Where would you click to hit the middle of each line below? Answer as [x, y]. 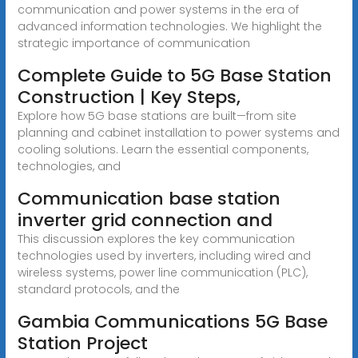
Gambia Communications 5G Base [172, 321]
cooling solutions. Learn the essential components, [163, 149]
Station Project [82, 343]
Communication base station [149, 198]
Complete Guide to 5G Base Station [174, 75]
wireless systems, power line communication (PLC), [162, 272]
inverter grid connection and [145, 220]
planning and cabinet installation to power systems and [178, 132]
